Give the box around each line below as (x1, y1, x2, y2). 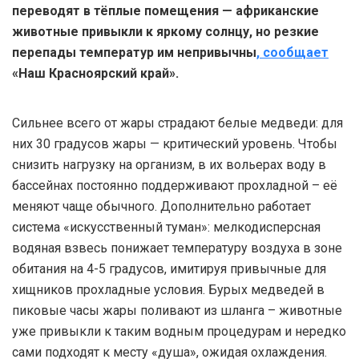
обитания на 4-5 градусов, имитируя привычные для (12, 261, 326, 277)
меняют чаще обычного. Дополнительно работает (12, 199, 311, 215)
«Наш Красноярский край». (12, 66, 179, 82)
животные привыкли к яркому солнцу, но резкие (12, 24, 319, 40)
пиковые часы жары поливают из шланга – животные (12, 303, 342, 319)
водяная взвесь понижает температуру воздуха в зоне (12, 240, 342, 256)
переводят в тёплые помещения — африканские (12, 3, 319, 19)
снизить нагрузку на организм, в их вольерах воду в (12, 157, 326, 173)
